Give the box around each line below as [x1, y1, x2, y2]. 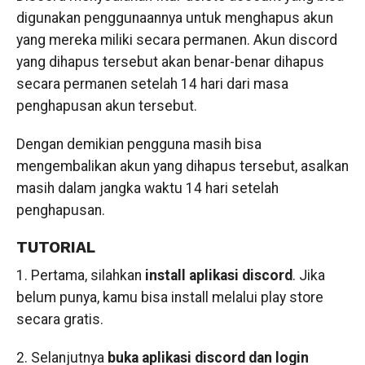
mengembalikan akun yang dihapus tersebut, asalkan [15, 158, 349, 174]
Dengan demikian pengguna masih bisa [15, 136, 262, 152]
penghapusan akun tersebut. [15, 98, 197, 114]
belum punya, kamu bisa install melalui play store [15, 289, 323, 306]
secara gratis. [15, 311, 103, 328]
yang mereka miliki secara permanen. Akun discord [15, 32, 337, 48]
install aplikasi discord [144, 267, 292, 284]
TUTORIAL [15, 238, 95, 257]
